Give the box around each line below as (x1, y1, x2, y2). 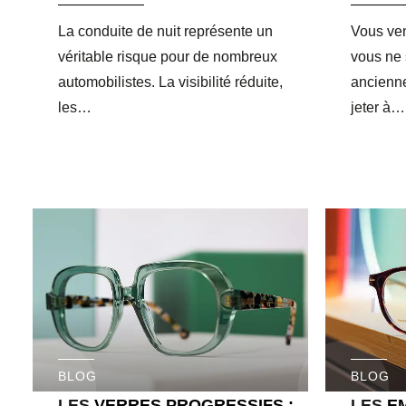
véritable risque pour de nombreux (58, 48, 277, 64)
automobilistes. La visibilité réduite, (58, 73, 283, 90)
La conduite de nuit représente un (58, 23, 273, 39)
